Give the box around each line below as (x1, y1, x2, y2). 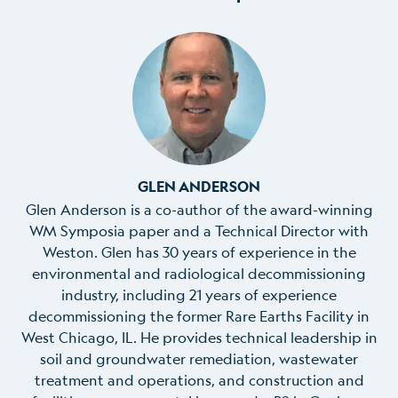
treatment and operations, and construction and (34, 370, 364, 389)
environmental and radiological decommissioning (32, 263, 366, 283)
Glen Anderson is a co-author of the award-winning (25, 199, 373, 219)
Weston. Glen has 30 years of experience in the (42, 242, 356, 261)
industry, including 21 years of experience (61, 284, 337, 304)
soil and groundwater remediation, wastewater (40, 348, 358, 368)
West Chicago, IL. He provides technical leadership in (20, 327, 378, 346)
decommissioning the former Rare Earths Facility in (28, 306, 370, 325)
